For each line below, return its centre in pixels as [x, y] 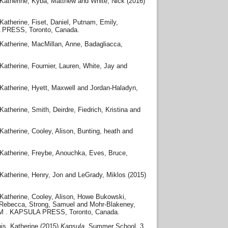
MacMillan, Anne [56, 44]
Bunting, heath [99, 131]
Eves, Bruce [107, 153]
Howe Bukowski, [102, 196]
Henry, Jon [47, 175]
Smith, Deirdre [53, 109]
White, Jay [99, 66]
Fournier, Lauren [55, 66]
